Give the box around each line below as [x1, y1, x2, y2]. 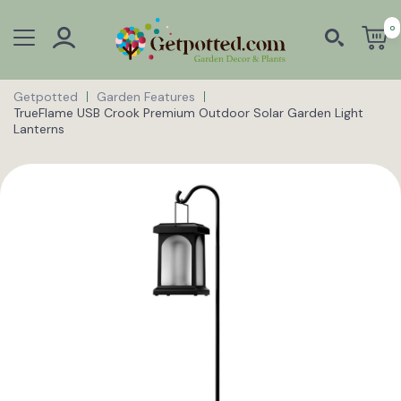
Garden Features [97, 88, 195, 105]
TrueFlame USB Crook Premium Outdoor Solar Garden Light [13, 104, 363, 121]
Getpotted [13, 88, 78, 105]
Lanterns [13, 120, 64, 137]
